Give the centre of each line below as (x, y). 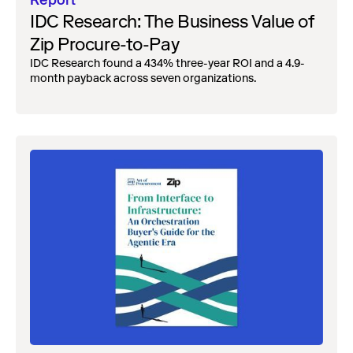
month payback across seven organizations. (143, 78)
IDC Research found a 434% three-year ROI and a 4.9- (167, 63)
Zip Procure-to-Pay (105, 44)
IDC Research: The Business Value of (172, 21)
